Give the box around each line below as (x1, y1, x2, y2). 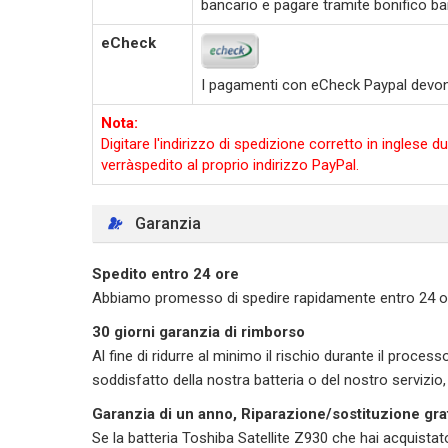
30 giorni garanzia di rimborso (92, 323, 305, 341)
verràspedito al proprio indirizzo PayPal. (101, 156, 359, 174)
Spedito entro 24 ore (92, 265, 239, 283)
